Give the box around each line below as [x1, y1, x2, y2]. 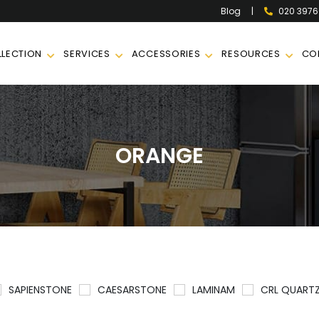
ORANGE [115, 140, 204, 171]
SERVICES [63, 46, 110, 61]
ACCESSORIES [131, 46, 201, 61]
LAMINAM [192, 283, 235, 298]
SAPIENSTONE [8, 283, 72, 298]
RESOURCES [221, 46, 281, 61]
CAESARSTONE [97, 283, 167, 298]
